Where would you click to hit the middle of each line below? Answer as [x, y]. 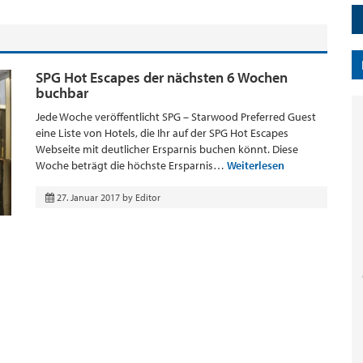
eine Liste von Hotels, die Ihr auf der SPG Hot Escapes [162, 133]
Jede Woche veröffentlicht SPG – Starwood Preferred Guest [176, 117]
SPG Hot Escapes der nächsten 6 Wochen [162, 77]
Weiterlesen [256, 165]
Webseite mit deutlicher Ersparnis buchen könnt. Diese [167, 149]
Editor [148, 197]
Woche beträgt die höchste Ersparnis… [131, 165]
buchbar [62, 93]
